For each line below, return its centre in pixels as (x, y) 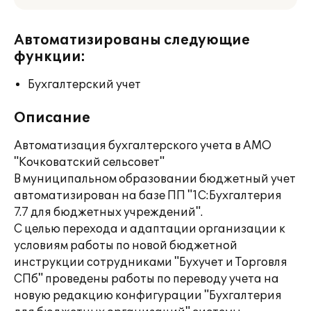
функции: (50, 57)
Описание (52, 118)
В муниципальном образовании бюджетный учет (155, 179)
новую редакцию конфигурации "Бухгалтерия (148, 296)
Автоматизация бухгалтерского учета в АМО (143, 146)
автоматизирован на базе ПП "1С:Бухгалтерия (148, 196)
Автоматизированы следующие (132, 40)
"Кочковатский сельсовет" (89, 162)
